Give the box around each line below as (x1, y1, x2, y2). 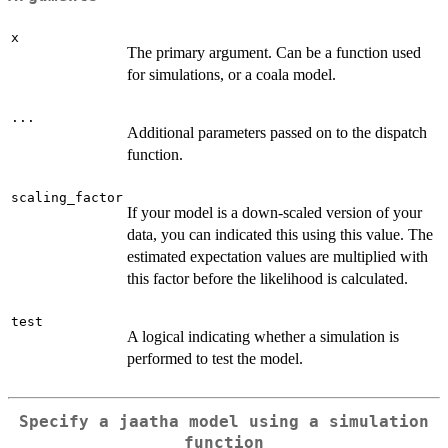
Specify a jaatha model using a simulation (19, 412, 429, 431)
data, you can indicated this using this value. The (127, 225, 433, 243)
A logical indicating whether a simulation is (127, 327, 399, 345)
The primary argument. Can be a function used (127, 43, 421, 61)
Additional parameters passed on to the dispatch (127, 123, 427, 141)
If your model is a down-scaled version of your (127, 203, 422, 221)
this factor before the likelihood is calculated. (127, 269, 408, 287)
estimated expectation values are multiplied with (127, 247, 428, 265)
